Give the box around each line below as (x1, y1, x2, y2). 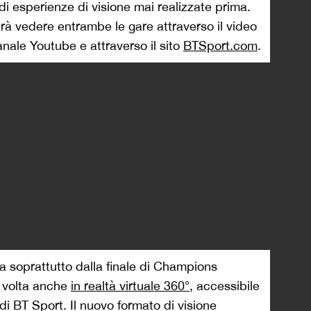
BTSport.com (183, 37, 258, 53)
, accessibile (190, 278, 260, 293)
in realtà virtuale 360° (71, 278, 190, 293)
